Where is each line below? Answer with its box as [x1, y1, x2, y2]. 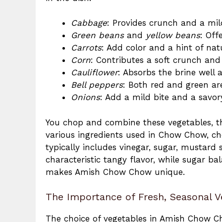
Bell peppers [71, 80, 123, 90]
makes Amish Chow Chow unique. [46, 166, 185, 177]
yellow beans [146, 30, 200, 41]
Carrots [71, 43, 102, 53]
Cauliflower [71, 67, 118, 78]
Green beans [71, 30, 124, 41]
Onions [71, 92, 100, 103]
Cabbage [71, 18, 107, 28]
